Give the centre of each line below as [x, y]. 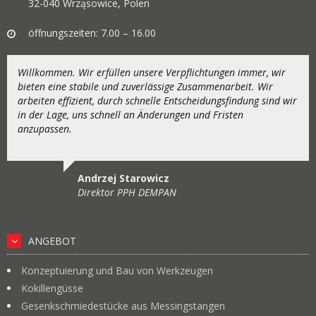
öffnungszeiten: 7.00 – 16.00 [92, 33]
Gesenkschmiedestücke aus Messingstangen [123, 306]
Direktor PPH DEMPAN [127, 192]
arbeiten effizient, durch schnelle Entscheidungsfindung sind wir [157, 101]
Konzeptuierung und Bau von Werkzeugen [117, 271]
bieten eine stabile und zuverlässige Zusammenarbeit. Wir [145, 86]
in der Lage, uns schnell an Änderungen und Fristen [130, 115]
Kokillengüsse [52, 288]
